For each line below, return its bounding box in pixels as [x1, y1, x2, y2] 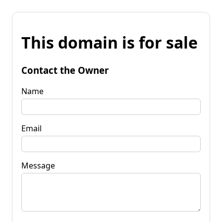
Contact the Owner [21, 63, 109, 76]
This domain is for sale [21, 32, 198, 54]
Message [21, 160, 55, 171]
